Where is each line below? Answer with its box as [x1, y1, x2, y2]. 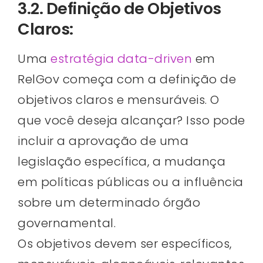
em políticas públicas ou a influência [18, 174, 244, 191]
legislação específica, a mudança [18, 153, 225, 170]
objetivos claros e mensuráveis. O [18, 92, 220, 109]
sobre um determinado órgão [18, 194, 200, 211]
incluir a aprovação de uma [18, 133, 188, 150]
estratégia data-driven [50, 50, 192, 68]
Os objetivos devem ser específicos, [18, 235, 232, 252]
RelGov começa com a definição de [18, 71, 236, 88]
